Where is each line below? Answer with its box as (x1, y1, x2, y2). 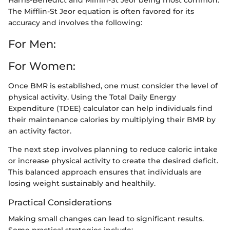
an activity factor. (8, 126, 71, 136)
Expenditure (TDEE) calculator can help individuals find (8, 103, 213, 113)
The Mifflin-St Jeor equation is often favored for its (8, 6, 194, 16)
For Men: (8, 37, 56, 50)
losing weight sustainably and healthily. (8, 178, 156, 188)
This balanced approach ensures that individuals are (8, 167, 202, 177)
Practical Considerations (8, 197, 111, 207)
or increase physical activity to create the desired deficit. (8, 156, 218, 165)
